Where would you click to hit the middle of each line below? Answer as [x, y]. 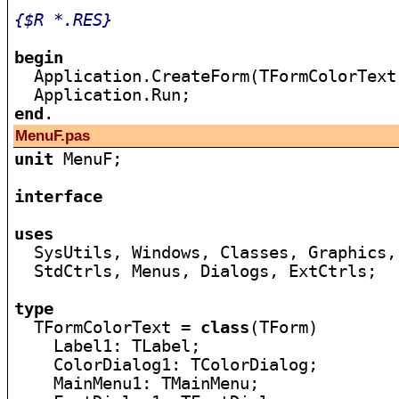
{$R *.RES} [64, 20]
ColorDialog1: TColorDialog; [167, 365]
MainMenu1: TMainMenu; [137, 383]
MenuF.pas [53, 135]
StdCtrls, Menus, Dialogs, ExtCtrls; [196, 271]
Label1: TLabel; [108, 346]
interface [59, 196]
